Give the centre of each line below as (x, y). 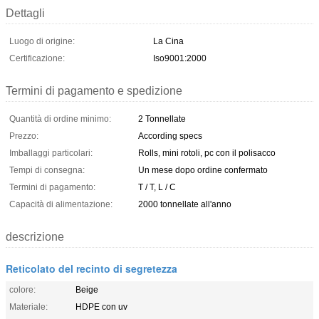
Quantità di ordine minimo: (60, 119)
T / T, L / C (157, 187)
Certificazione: (37, 58)
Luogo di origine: (42, 41)
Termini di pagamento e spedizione (94, 90)
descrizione (35, 236)
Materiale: (28, 307)
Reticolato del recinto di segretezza (91, 268)
